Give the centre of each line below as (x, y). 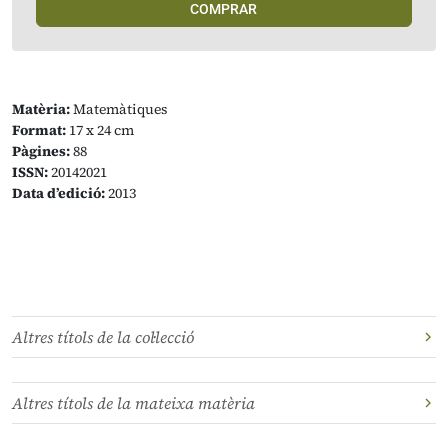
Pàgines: (41, 151)
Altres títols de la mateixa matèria (133, 403)
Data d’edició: (58, 193)
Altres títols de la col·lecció (103, 337)
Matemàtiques (119, 109)
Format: (39, 130)
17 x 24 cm (100, 130)
